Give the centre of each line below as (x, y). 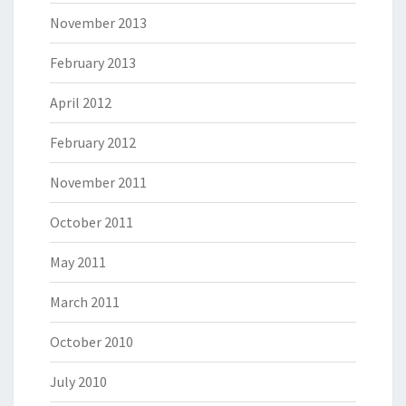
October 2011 (92, 222)
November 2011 (98, 182)
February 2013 (93, 63)
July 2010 (78, 382)
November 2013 (98, 23)
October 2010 (92, 342)
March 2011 (85, 302)
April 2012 (81, 102)
